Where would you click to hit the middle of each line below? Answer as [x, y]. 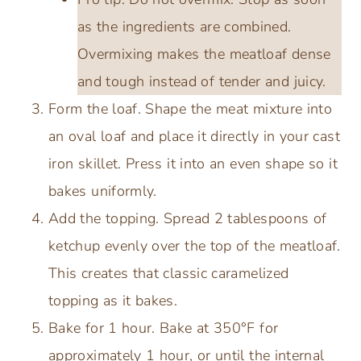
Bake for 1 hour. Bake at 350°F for [164, 328]
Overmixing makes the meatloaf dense [204, 54]
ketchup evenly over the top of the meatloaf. [195, 245]
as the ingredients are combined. [185, 26]
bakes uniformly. [103, 191]
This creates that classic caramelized [169, 273]
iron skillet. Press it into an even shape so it [193, 163]
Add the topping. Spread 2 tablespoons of [188, 218]
